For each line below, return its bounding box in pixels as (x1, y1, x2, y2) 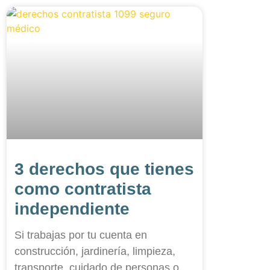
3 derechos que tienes (14, 160, 194, 179)
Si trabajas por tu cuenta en (14, 229, 147, 242)
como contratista (14, 180, 151, 199)
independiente (14, 199, 130, 219)
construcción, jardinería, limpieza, (14, 245, 175, 258)
